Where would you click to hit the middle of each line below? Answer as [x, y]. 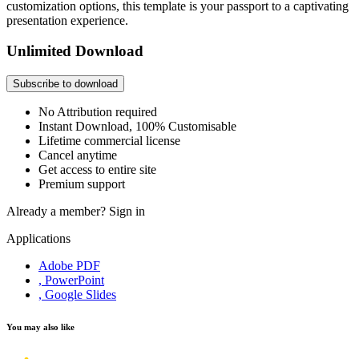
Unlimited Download [75, 51]
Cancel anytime [78, 155]
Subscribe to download [65, 84]
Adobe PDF [69, 266]
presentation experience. [67, 20]
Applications [38, 239]
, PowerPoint [71, 280]
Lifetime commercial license [109, 141]
